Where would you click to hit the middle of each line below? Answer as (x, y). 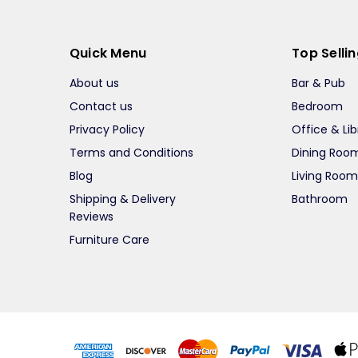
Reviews (91, 217)
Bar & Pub (319, 84)
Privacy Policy (107, 130)
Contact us (101, 107)
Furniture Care (109, 240)
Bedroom (318, 107)
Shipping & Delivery (122, 199)
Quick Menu (108, 54)
